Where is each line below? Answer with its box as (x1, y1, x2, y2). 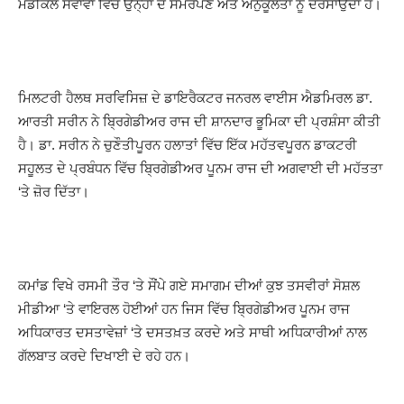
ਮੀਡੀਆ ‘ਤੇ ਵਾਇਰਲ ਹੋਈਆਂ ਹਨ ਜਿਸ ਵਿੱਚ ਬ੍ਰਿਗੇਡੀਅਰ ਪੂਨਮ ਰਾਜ (18, 300, 350, 317)
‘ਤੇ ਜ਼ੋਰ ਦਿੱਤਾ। (18, 183, 89, 199)
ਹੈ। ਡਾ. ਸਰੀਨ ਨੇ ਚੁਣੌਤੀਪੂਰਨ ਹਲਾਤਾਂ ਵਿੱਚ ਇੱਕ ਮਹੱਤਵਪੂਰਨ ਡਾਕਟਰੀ (18, 136, 357, 152)
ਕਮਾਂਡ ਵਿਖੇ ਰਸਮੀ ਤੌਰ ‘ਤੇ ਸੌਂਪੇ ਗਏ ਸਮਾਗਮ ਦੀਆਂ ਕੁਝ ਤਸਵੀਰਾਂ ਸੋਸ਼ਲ (18, 277, 360, 293)
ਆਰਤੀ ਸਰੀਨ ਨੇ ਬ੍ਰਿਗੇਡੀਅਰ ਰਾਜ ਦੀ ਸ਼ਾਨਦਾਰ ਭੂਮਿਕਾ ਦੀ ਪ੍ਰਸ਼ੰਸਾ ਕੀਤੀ (18, 113, 381, 129)
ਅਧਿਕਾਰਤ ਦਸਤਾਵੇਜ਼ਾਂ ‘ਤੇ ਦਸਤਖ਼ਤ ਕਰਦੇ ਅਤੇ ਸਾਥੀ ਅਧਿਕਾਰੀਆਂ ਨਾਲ (18, 324, 367, 340)
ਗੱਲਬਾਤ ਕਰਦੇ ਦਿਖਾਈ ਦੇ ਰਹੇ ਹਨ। (18, 347, 190, 363)
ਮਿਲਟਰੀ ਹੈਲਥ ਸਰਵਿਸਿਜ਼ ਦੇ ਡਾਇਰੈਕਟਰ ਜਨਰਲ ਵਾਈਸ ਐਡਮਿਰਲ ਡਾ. (18, 89, 372, 106)
